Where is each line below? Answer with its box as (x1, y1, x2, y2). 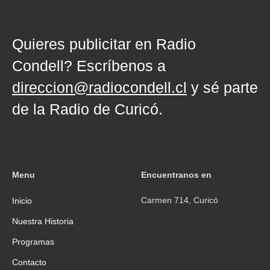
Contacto (12, 257, 46, 268)
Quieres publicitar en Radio (12, 35, 196, 52)
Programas (12, 237, 54, 247)
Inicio (12, 196, 32, 206)
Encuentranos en (141, 170, 212, 180)
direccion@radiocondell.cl (12, 78, 187, 96)
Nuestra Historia (12, 216, 74, 227)
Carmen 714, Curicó (141, 195, 218, 206)
